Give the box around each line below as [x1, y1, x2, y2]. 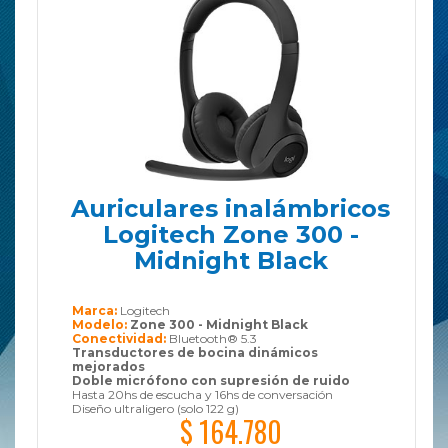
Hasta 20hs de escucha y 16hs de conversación [71, 386, 333, 402]
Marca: [71, 302, 120, 318]
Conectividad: [71, 330, 169, 346]
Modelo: [71, 316, 130, 332]
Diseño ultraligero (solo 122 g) [71, 400, 239, 416]
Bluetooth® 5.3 [168, 330, 257, 346]
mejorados [71, 358, 145, 374]
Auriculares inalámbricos [71, 193, 391, 223]
